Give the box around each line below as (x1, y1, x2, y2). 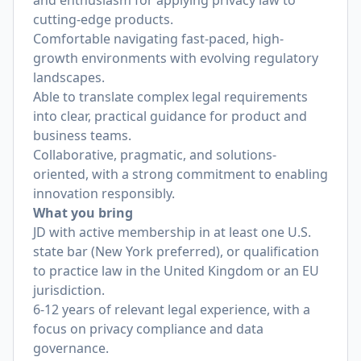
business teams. (33, 127, 131, 144)
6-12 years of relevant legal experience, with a (33, 301, 310, 318)
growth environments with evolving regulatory (33, 49, 318, 67)
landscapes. (33, 68, 105, 86)
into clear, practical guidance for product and (33, 107, 307, 125)
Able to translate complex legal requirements (33, 88, 308, 106)
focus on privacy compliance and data (33, 320, 263, 338)
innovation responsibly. (33, 185, 175, 202)
